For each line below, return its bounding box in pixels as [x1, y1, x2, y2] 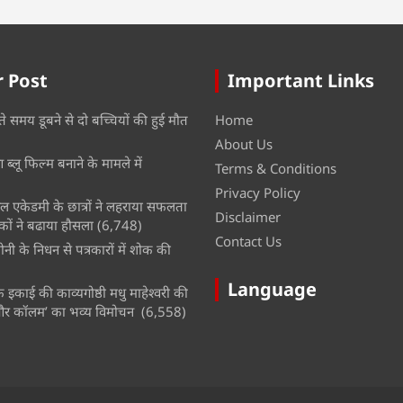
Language [228, 276, 317, 301]
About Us [215, 134, 273, 153]
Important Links [228, 67, 374, 93]
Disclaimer [215, 207, 281, 226]
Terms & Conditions [215, 158, 336, 177]
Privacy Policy [215, 183, 300, 201]
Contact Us [215, 231, 282, 250]
